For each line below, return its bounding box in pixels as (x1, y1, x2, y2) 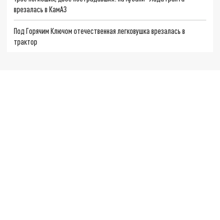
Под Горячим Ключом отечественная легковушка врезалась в (14, 26, 186, 35)
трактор (14, 36, 38, 46)
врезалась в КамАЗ (14, 4, 67, 14)
